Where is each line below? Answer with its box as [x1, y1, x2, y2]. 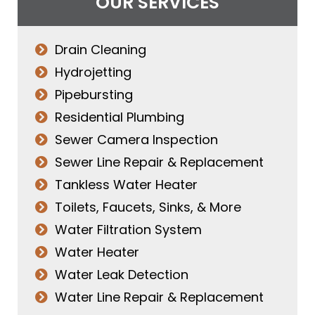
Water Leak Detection [54, 265, 188, 283]
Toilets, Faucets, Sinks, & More [54, 198, 241, 216]
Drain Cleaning [54, 40, 146, 58]
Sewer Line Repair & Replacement [54, 153, 264, 171]
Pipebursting [54, 85, 133, 103]
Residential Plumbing [54, 108, 184, 126]
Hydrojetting [54, 63, 131, 81]
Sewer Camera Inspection [54, 130, 218, 148]
